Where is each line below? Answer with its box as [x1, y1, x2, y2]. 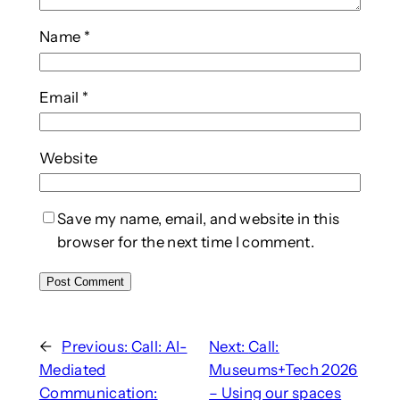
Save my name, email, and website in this [56, 210, 340, 229]
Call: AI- [130, 337, 187, 356]
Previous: [62, 337, 131, 356]
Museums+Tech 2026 [209, 361, 358, 379]
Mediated [38, 361, 106, 379]
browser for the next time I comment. [56, 233, 314, 252]
